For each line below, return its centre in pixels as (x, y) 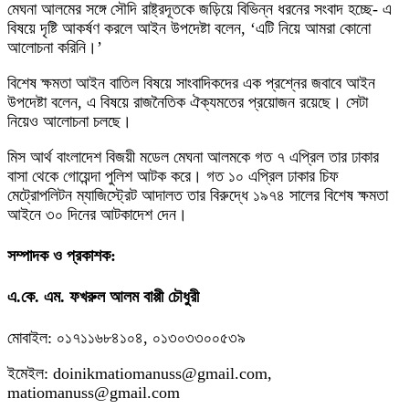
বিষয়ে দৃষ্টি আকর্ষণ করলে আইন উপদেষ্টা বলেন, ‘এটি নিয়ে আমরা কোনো (189, 29)
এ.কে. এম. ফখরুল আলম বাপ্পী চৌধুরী (103, 297)
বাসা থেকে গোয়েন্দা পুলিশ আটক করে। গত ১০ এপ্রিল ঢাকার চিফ (173, 177)
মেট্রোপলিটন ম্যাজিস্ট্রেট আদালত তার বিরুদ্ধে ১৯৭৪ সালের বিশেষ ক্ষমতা (198, 196)
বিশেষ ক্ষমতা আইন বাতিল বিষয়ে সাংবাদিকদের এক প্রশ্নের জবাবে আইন (191, 84)
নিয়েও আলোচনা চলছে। (69, 122)
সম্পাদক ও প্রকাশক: (62, 256)
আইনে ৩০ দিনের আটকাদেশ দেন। (97, 215)
